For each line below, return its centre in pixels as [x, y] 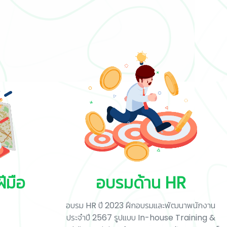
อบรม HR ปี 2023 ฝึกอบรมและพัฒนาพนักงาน [141, 206]
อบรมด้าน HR [141, 183]
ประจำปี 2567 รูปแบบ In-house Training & [141, 218]
